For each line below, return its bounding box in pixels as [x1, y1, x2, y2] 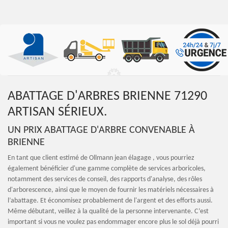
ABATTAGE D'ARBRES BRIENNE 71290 [8, 90, 207, 103]
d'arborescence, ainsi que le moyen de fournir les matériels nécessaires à [8, 186, 214, 194]
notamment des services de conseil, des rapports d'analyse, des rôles [8, 176, 202, 183]
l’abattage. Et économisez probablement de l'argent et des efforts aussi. [8, 197, 213, 205]
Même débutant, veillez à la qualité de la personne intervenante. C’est [8, 208, 209, 215]
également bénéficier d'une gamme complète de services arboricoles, [8, 165, 206, 173]
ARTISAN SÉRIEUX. [8, 105, 107, 119]
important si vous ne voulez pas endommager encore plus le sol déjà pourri [8, 218, 219, 226]
